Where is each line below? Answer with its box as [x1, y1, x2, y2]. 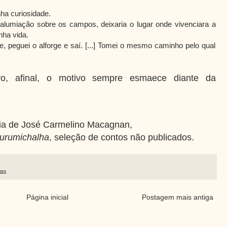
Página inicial [26, 193, 68, 201]
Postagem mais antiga [141, 193, 213, 201]
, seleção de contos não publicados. [49, 132, 194, 142]
